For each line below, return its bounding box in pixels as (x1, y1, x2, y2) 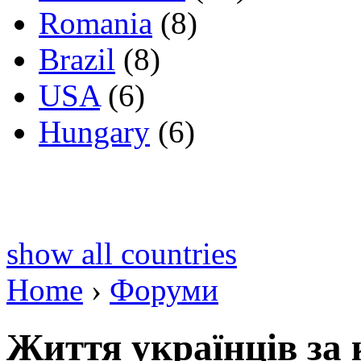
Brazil (39, 42, 115, 77)
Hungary (39, 114, 150, 150)
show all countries (6, 236, 237, 272)
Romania (39, 6, 152, 41)
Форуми (110, 272, 218, 308)
